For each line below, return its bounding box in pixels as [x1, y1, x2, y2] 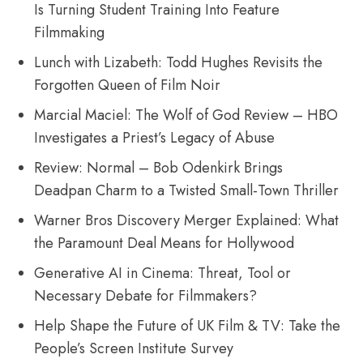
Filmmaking [34, 22, 105, 44]
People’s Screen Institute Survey [34, 338, 234, 360]
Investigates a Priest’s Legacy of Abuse [34, 127, 275, 149]
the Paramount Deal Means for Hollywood [34, 233, 295, 254]
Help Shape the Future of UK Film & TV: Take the [34, 315, 341, 337]
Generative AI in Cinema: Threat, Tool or [34, 263, 292, 284]
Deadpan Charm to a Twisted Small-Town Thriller [34, 180, 340, 202]
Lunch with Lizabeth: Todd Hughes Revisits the [34, 52, 323, 74]
